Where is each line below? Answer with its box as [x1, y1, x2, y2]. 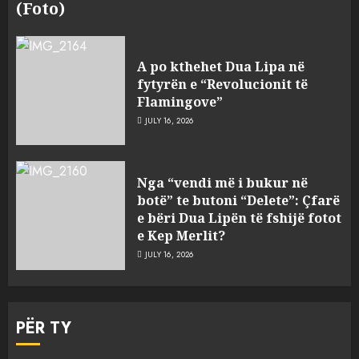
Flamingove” [137, 93, 223, 111]
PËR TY [16, 317, 71, 341]
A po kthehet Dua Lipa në [137, 58, 305, 76]
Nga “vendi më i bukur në [137, 174, 308, 192]
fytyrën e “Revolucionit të [137, 75, 308, 94]
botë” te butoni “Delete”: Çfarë [137, 192, 340, 210]
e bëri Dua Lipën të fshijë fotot [137, 209, 341, 228]
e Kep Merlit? [137, 227, 225, 245]
